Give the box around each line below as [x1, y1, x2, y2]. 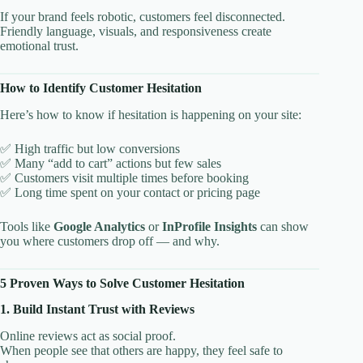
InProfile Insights [162, 219, 257, 233]
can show [257, 219, 309, 233]
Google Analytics [53, 219, 145, 233]
